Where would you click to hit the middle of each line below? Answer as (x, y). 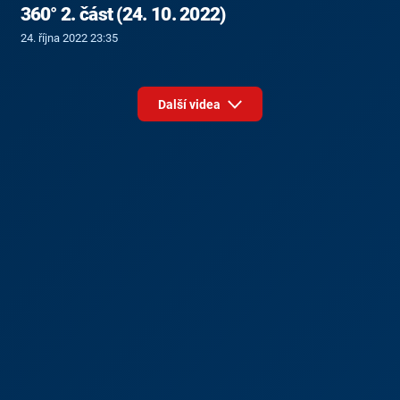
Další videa (190, 104)
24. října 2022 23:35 (69, 38)
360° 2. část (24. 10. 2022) (123, 15)
